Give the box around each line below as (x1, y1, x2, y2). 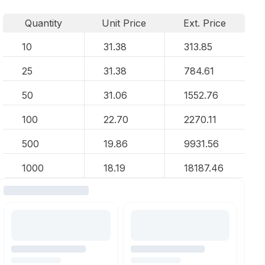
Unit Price (102, 17, 147, 29)
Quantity (24, 17, 62, 29)
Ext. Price (183, 17, 227, 29)
